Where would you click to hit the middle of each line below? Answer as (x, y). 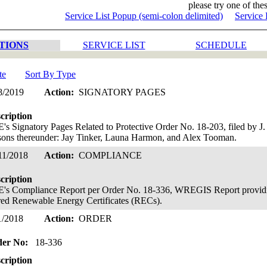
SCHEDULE (221, 45)
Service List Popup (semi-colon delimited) (144, 16)
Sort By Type (50, 74)
